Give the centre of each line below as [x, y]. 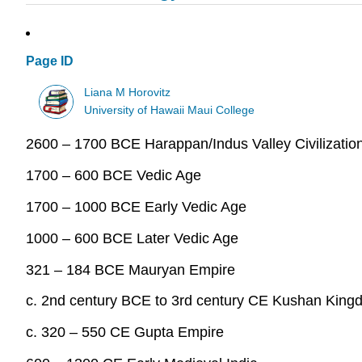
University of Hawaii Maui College [170, 110]
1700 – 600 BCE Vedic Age [114, 176]
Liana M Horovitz [128, 92]
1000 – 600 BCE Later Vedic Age [132, 238]
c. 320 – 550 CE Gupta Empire [125, 333]
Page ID [50, 61]
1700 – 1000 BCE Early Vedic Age [136, 206]
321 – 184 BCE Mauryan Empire [130, 269]
